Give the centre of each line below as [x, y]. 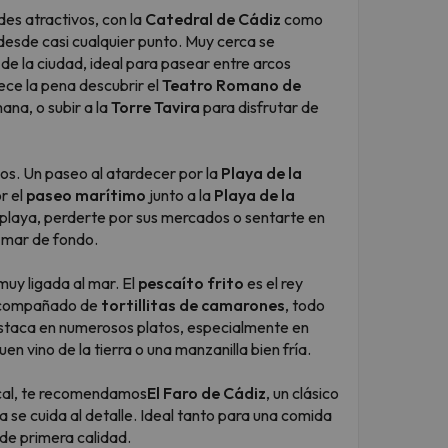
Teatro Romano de [231, 84]
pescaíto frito [191, 282]
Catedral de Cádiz [213, 18]
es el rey [273, 282]
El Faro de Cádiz [206, 392]
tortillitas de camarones [193, 304]
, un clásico [302, 392]
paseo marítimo [86, 194]
